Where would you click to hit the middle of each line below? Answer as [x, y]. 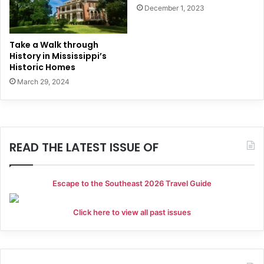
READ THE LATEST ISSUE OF [84, 148]
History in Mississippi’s [58, 56]
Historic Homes [42, 67]
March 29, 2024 [43, 82]
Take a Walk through [54, 45]
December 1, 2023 [174, 8]
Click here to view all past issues [132, 212]
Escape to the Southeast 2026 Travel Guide [132, 184]
